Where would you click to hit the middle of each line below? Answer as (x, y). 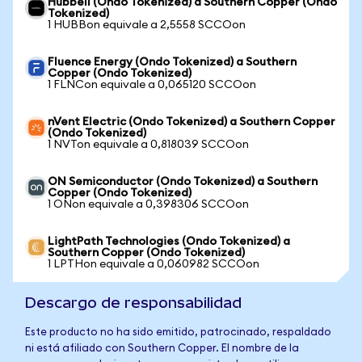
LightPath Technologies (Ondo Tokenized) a (169, 242)
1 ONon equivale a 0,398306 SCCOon (148, 204)
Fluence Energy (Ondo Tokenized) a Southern (172, 62)
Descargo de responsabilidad (133, 303)
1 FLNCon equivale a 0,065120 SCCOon (152, 85)
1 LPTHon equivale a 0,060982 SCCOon (154, 264)
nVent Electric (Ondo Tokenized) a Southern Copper (192, 122)
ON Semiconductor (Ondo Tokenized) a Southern (183, 182)
